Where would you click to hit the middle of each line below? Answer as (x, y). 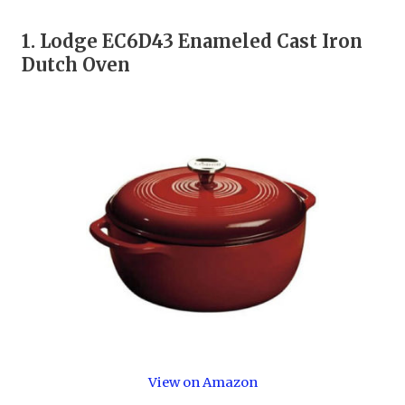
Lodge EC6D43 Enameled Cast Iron (202, 42)
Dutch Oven (76, 65)
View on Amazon (202, 383)
